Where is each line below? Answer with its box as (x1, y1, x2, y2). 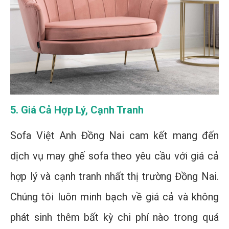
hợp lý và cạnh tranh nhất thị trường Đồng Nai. (10, 170, 219, 182)
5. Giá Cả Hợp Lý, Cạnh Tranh (10, 103, 144, 116)
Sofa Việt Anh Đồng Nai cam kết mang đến (10, 129, 219, 142)
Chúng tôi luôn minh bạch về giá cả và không (10, 190, 219, 203)
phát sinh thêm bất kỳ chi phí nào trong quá (10, 211, 219, 223)
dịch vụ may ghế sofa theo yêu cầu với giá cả (10, 149, 219, 162)
